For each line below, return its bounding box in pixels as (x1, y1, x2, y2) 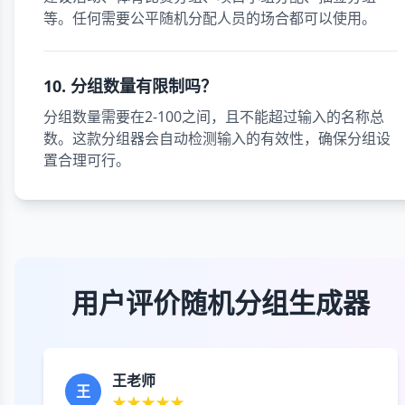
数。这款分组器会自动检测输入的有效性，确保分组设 (43, 128, 391, 148)
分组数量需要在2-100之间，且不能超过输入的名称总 (43, 107, 384, 127)
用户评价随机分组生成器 (71, 284, 370, 321)
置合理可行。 (43, 150, 130, 170)
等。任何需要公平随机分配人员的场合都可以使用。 (43, 8, 376, 28)
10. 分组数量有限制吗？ (43, 75, 217, 97)
